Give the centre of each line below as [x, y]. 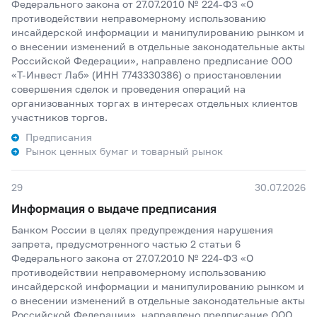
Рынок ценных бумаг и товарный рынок [124, 151]
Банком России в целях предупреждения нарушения [142, 230]
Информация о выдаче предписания [114, 208]
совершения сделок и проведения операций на [128, 89]
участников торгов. [59, 117]
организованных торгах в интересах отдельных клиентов [155, 103]
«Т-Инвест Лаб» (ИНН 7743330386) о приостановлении [146, 75]
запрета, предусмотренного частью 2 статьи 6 [126, 244]
